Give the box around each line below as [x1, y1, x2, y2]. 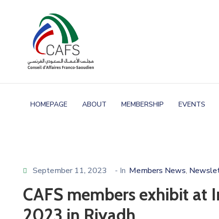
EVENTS [178, 99, 205, 109]
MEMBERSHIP [121, 99, 164, 109]
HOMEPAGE [30, 99, 67, 109]
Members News [129, 165, 186, 176]
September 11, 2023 [33, 165, 107, 176]
